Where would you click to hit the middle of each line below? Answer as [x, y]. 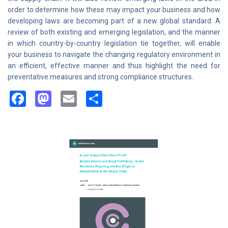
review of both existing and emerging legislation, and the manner [114, 32]
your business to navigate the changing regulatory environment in [114, 54]
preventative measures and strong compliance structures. [101, 77]
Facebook [60, 99]
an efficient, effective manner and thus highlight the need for [114, 66]
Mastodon [87, 99]
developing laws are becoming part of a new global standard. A [114, 21]
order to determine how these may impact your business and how [114, 10]
